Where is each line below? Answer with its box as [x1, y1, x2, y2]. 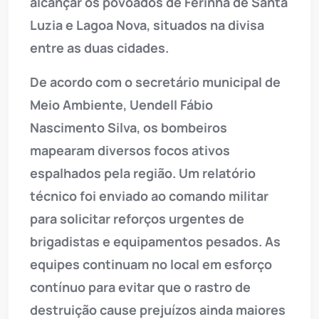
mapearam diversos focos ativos [30, 142, 230, 159]
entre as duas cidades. [30, 39, 169, 57]
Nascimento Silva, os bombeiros [30, 119, 227, 137]
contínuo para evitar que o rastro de [30, 278, 251, 296]
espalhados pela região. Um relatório [30, 164, 256, 182]
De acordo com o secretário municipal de [30, 73, 281, 91]
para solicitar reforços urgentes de [30, 210, 244, 228]
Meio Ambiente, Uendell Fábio [30, 96, 213, 114]
